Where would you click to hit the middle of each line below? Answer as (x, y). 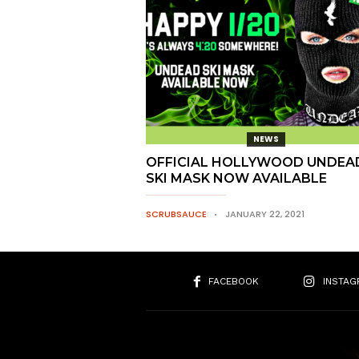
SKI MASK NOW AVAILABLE (236, 178)
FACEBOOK (233, 281)
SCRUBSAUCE (176, 214)
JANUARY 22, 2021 (265, 214)
